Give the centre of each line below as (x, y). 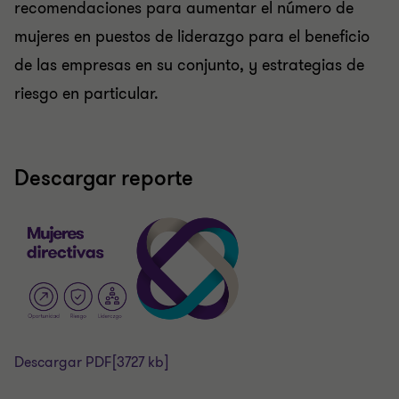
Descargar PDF (63, 363)
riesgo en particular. (86, 94)
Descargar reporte (104, 179)
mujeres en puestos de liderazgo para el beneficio (192, 37)
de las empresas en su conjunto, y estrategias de (189, 65)
